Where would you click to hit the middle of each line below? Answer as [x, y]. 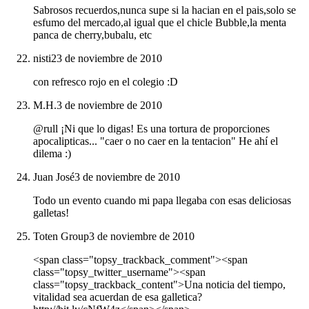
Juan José [54, 177]
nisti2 [45, 59]
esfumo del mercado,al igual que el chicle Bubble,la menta [160, 23]
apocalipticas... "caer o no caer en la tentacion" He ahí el [156, 141]
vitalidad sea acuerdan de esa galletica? [118, 297]
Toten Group [61, 237]
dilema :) [52, 154]
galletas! [51, 213]
